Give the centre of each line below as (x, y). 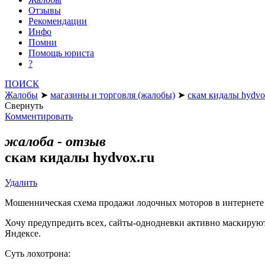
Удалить (21, 182)
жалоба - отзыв (55, 141)
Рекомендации (58, 21)
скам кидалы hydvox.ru (80, 157)
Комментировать (39, 116)
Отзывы (45, 10)
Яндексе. (23, 233)
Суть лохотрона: (38, 253)
